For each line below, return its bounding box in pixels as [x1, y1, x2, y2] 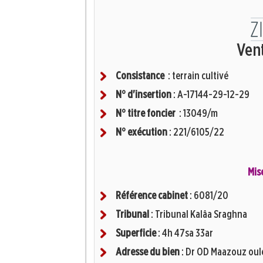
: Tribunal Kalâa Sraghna [149, 210, 247, 220]
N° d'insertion [116, 90, 171, 100]
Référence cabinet [116, 191, 188, 201]
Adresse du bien [116, 247, 180, 258]
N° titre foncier [116, 109, 177, 119]
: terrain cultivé [166, 71, 228, 82]
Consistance [116, 71, 166, 82]
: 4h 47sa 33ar [156, 228, 213, 239]
